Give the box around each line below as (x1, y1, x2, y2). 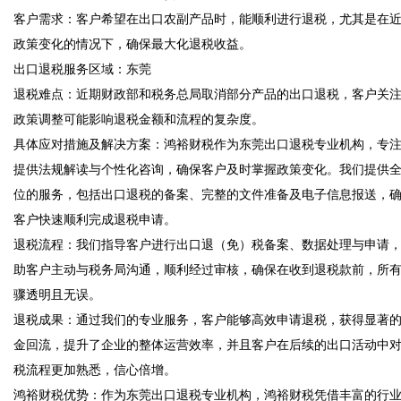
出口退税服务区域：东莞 (13, 61, 158, 76)
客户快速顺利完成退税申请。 (13, 211, 183, 226)
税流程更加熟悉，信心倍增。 (13, 362, 183, 377)
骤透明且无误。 (13, 286, 108, 302)
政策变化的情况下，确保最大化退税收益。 (13, 36, 259, 51)
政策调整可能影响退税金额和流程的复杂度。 (13, 111, 271, 126)
